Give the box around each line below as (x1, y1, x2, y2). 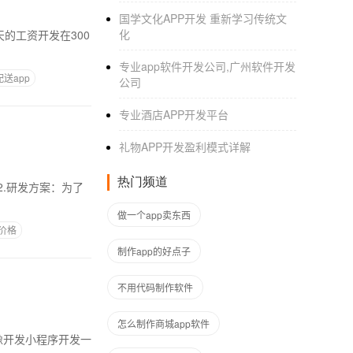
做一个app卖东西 (117, 208, 191, 221)
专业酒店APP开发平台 (119, 106, 229, 122)
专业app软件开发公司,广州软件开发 (119, 58, 295, 74)
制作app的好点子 (117, 244, 191, 258)
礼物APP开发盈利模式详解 (119, 139, 251, 154)
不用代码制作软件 (117, 281, 193, 294)
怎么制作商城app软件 (117, 317, 210, 330)
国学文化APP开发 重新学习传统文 (119, 10, 287, 26)
